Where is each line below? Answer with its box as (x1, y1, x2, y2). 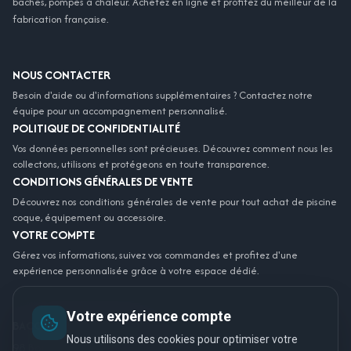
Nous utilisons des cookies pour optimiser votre (67, 333, 298, 346)
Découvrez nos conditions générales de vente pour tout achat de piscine (13, 194, 337, 209)
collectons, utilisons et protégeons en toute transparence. (13, 156, 270, 172)
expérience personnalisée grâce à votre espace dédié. (13, 262, 259, 278)
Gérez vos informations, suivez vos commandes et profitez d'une (13, 247, 298, 262)
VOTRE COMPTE (13, 226, 95, 243)
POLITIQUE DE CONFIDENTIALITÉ (13, 119, 180, 136)
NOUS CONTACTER (13, 66, 110, 83)
